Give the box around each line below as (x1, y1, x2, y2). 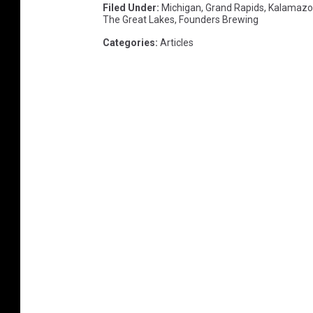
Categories (103, 37, 155, 49)
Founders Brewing (179, 14, 259, 26)
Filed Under (103, 2, 156, 14)
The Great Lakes (103, 14, 175, 26)
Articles (160, 37, 194, 49)
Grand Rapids (205, 2, 264, 14)
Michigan (161, 2, 201, 14)
